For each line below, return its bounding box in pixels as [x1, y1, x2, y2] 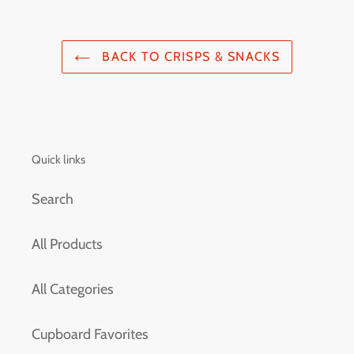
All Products [32, 235, 102, 253]
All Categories [32, 280, 113, 298]
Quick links [32, 153, 85, 168]
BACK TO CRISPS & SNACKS [98, 49, 280, 65]
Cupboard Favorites [32, 325, 148, 343]
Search [32, 190, 73, 208]
